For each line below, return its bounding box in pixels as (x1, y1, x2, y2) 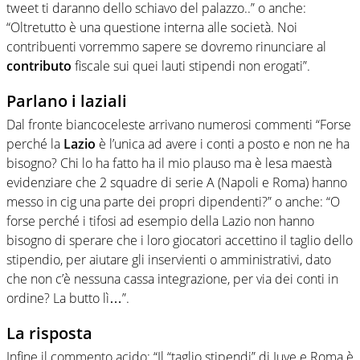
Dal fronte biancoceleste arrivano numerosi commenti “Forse (6, 115, 351, 133)
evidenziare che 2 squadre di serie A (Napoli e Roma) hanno (6, 173, 347, 191)
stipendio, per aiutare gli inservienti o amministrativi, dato (6, 250, 331, 268)
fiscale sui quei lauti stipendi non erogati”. (72, 56, 310, 75)
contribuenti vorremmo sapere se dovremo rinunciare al (6, 37, 326, 55)
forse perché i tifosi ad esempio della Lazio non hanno (6, 211, 314, 230)
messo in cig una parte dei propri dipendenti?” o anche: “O (6, 192, 340, 211)
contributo (6, 56, 72, 75)
